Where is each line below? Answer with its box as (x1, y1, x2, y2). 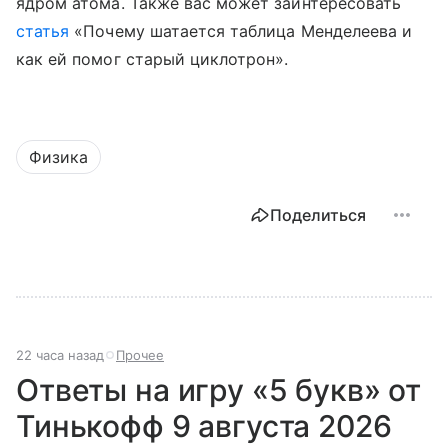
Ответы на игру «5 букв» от (16, 372, 422, 409)
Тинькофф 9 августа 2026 (16, 408, 392, 445)
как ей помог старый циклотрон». (16, 49, 289, 70)
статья (16, 21, 70, 42)
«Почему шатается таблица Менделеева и (69, 21, 413, 42)
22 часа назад (16, 347, 104, 364)
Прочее (116, 347, 164, 364)
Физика (29, 147, 88, 168)
